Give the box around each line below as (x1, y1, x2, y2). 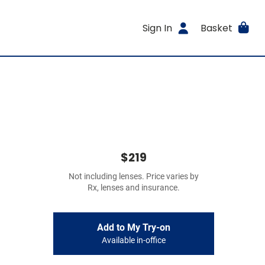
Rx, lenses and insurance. (88, 183, 180, 193)
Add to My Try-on (97, 222, 170, 233)
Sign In (143, 21, 173, 35)
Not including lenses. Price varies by (69, 172, 199, 182)
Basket (200, 21, 232, 35)
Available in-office (102, 235, 166, 245)
